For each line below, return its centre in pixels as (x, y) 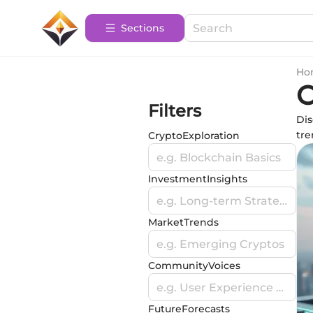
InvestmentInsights (198, 179)
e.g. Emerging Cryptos (220, 244)
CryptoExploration (194, 136)
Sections (143, 28)
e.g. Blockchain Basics (219, 157)
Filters (175, 111)
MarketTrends (183, 222)
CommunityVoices (194, 265)
